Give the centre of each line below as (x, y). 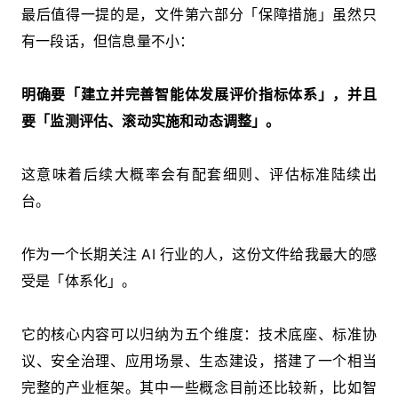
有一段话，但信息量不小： (108, 40)
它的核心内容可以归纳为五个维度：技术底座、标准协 (199, 334)
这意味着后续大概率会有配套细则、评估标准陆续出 (199, 174)
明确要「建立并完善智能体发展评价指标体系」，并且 (199, 94)
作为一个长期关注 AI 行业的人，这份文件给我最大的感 (199, 254)
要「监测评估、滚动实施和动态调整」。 (151, 120)
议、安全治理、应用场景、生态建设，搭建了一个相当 (199, 360)
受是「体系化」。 (79, 280)
